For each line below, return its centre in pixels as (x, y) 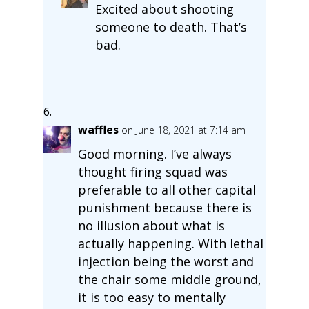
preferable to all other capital (167, 189)
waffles (98, 129)
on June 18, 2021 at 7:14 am (183, 130)
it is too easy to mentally (151, 297)
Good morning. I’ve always (154, 153)
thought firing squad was (152, 171)
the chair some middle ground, (169, 279)
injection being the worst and (166, 261)
